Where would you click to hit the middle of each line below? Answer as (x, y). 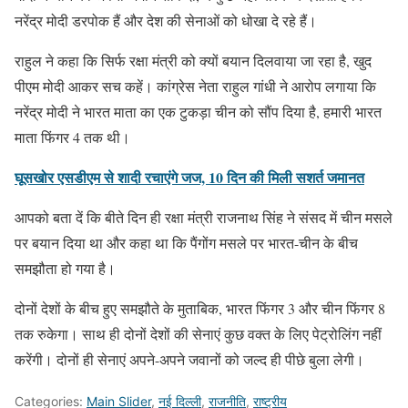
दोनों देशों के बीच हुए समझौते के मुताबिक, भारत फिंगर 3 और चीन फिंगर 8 (200, 308)
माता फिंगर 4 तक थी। (72, 137)
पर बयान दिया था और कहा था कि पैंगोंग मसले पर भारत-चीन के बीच (186, 242)
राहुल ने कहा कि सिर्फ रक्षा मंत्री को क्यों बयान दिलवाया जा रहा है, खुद (193, 60)
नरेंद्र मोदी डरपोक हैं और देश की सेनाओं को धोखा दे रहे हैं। (166, 20)
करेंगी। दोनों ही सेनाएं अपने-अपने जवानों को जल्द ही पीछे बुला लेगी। (189, 359)
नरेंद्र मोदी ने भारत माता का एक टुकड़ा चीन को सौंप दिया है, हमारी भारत (198, 111)
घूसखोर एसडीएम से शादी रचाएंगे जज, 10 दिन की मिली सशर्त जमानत (189, 177)
